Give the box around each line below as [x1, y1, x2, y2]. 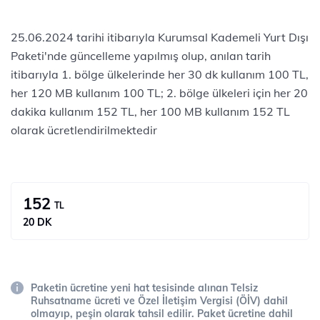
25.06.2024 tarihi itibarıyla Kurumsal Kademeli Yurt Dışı [11, 30, 309, 44]
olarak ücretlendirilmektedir [11, 123, 157, 137]
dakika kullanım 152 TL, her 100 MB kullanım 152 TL [11, 104, 290, 119]
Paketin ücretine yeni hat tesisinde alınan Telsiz [31, 281, 258, 294]
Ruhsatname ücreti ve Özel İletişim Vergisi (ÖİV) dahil [31, 294, 288, 307]
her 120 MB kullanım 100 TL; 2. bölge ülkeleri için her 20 [11, 86, 308, 100]
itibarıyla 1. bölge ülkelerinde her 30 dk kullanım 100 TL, [11, 67, 309, 81]
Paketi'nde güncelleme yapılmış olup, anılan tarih [11, 49, 271, 63]
